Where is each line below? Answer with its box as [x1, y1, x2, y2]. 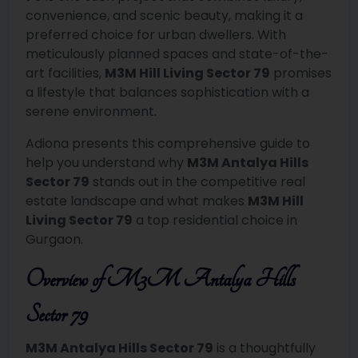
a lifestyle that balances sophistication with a [26, 83, 309, 102]
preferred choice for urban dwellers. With [26, 26, 286, 45]
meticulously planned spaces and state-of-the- [26, 45, 328, 64]
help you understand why [26, 153, 187, 173]
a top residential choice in [133, 211, 297, 230]
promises [270, 64, 332, 83]
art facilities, [26, 64, 105, 83]
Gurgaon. [26, 230, 83, 249]
